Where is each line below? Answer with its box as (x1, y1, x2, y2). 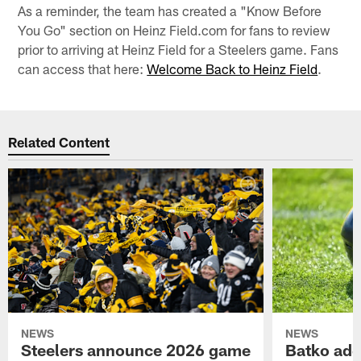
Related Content (8, 134, 110, 151)
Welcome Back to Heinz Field (147, 60, 318, 77)
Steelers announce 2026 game (21, 339, 251, 359)
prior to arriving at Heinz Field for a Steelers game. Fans (18, 40, 339, 57)
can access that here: (18, 60, 147, 77)
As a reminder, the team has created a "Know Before (18, 2, 322, 19)
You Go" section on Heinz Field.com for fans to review (18, 21, 331, 38)
